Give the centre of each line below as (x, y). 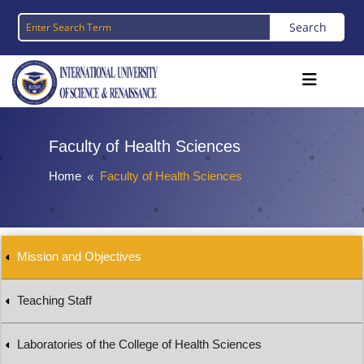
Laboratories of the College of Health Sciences (140, 344)
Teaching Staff (55, 301)
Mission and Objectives (80, 257)
